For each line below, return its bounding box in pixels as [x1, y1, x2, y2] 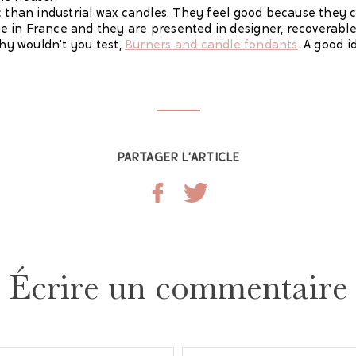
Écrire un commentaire [8, 266, 348, 308]
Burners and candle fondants [124, 39, 298, 52]
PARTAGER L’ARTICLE [116, 152, 240, 164]
